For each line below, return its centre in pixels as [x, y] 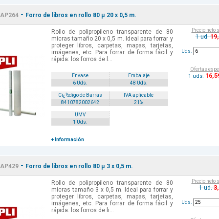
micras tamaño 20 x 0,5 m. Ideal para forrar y [112, 39]
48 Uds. [139, 83]
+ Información [67, 140]
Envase [80, 76]
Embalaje [139, 76]
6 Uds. [80, 83]
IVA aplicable [139, 95]
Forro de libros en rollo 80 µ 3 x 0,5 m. [79, 166]
